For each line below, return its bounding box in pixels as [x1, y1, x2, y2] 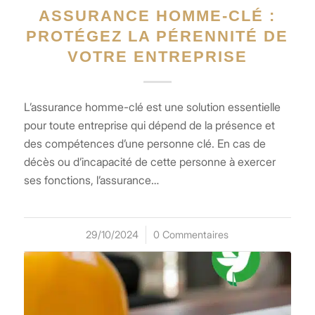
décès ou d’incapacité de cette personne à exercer [23, 154, 276, 169]
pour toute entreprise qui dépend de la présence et [23, 117, 275, 132]
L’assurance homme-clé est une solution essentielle [23, 99, 281, 114]
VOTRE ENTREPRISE [67, 47, 247, 65]
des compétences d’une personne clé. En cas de [23, 136, 266, 150]
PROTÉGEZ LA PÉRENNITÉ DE [26, 27, 289, 45]
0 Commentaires [153, 228, 229, 240]
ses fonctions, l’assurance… [23, 172, 159, 187]
